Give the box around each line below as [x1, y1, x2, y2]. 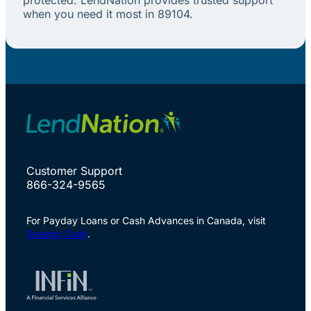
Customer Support [26, 164, 122, 178]
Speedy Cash [26, 228, 87, 240]
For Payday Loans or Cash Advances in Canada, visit [26, 215, 266, 227]
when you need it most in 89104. [22, 6, 193, 21]
